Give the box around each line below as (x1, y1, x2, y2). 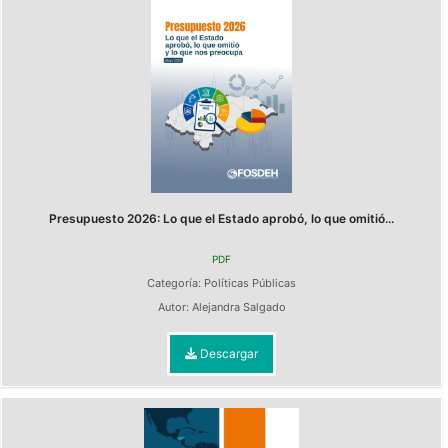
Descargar (197, 346, 258, 361)
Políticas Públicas (204, 276, 296, 290)
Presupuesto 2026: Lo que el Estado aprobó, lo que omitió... (49, 211, 394, 226)
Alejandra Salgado (191, 300, 286, 314)
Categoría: (147, 276, 204, 290)
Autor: (157, 300, 192, 314)
